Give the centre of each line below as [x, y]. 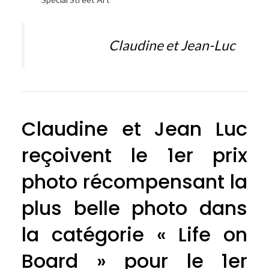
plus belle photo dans [134, 208]
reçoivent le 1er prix [134, 155]
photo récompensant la [134, 182]
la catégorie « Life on [134, 234]
